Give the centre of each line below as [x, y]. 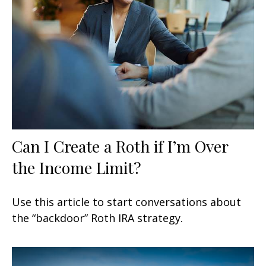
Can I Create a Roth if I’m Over [120, 146]
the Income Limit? [77, 167]
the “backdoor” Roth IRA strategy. [97, 218]
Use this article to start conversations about [126, 202]
